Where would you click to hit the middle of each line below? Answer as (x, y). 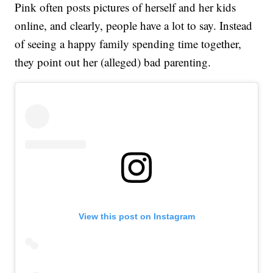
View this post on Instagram (136, 217)
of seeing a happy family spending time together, (128, 44)
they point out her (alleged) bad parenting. (113, 62)
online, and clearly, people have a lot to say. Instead (134, 26)
